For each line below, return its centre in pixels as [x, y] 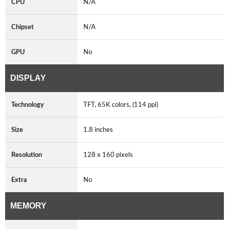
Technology [28, 105]
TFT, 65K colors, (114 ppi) [121, 105]
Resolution [27, 155]
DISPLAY [28, 78]
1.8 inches [98, 130]
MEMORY [28, 205]
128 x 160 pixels [108, 155]
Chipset [22, 27]
